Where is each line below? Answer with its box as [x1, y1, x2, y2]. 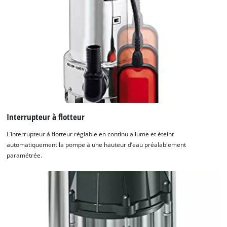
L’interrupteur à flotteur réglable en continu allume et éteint [7, 130, 174, 138]
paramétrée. [7, 152, 43, 160]
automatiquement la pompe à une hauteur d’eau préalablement [7, 141, 186, 149]
